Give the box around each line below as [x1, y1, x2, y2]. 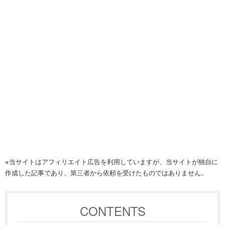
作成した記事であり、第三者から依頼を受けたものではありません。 [5, 167, 207, 177]
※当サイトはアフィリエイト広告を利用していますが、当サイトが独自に [5, 156, 218, 166]
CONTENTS [79, 201, 146, 219]
